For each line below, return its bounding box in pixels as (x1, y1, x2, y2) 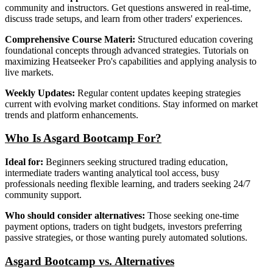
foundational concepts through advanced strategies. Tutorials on (5, 44, 249, 55)
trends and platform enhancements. (5, 109, 138, 120)
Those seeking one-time (145, 210, 239, 221)
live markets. (5, 66, 54, 77)
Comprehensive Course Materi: (5, 34, 135, 44)
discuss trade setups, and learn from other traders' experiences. (5, 13, 243, 24)
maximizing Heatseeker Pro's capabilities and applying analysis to (5, 55, 257, 66)
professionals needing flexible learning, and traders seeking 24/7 (5, 179, 250, 190)
